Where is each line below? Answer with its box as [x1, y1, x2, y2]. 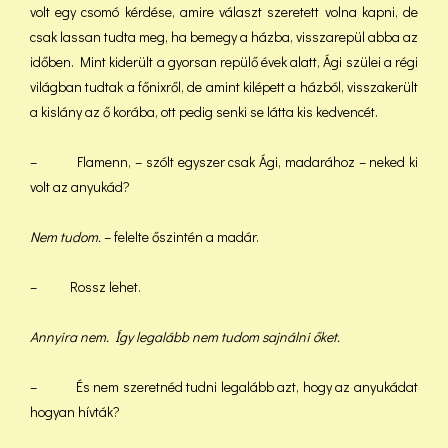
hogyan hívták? [30, 402, 120, 421]
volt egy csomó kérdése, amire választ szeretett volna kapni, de [30, 2, 418, 21]
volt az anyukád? [30, 177, 130, 196]
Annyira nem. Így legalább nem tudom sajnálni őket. [30, 327, 340, 346]
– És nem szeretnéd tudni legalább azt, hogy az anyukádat [30, 377, 418, 396]
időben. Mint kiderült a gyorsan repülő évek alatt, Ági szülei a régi [30, 52, 418, 71]
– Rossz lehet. [30, 277, 141, 296]
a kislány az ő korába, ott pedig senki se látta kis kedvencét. [30, 102, 378, 121]
